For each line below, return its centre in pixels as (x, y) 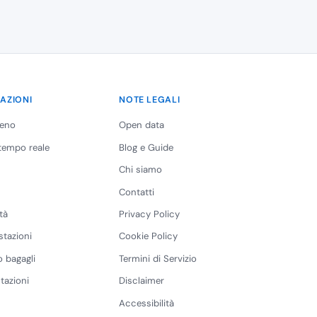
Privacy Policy (150, 214)
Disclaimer (142, 281)
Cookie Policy (149, 236)
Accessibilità (147, 303)
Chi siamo (141, 170)
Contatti (137, 192)
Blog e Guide (146, 147)
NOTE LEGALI (150, 100)
